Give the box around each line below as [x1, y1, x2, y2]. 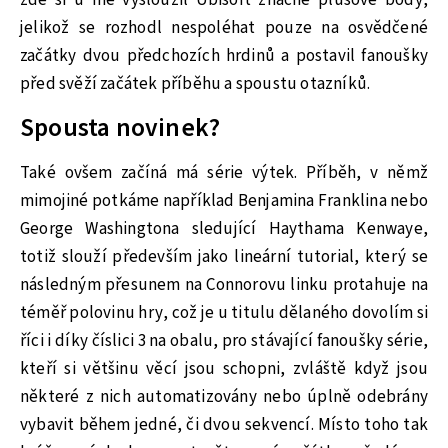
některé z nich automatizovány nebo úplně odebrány [20, 384, 428, 409]
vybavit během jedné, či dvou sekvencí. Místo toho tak [20, 412, 428, 437]
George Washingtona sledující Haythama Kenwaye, [20, 216, 428, 241]
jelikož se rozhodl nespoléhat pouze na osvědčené [20, 16, 428, 41]
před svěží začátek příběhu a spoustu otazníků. [20, 72, 371, 97]
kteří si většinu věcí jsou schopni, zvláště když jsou [20, 356, 428, 381]
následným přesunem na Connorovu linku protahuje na [20, 272, 428, 297]
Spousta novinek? [20, 110, 221, 147]
